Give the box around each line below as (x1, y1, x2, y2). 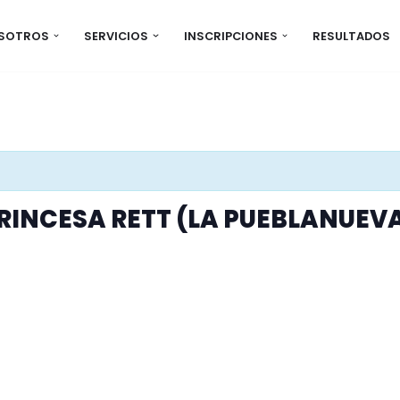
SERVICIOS (84, 28, 149, 44)
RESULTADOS (312, 28, 390, 44)
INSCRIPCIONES (183, 28, 278, 44)
